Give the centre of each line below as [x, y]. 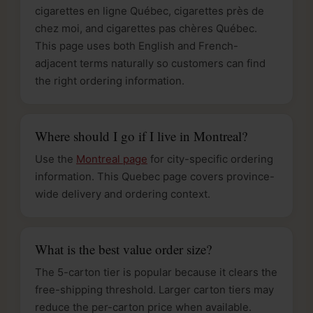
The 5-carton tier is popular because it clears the [156, 272]
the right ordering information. [110, 80]
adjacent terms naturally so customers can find [150, 63]
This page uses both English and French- [137, 45]
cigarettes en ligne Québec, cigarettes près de [150, 10]
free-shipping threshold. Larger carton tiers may [154, 289]
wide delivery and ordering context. [123, 194]
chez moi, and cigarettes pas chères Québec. [146, 28]
